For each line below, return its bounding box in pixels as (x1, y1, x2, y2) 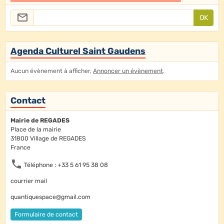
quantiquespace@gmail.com (10, 193, 90, 201)
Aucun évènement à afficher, (10, 67, 93, 75)
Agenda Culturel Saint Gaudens (10, 46, 145, 56)
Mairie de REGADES (10, 117, 69, 124)
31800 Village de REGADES (10, 135, 86, 142)
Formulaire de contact (14, 210, 78, 218)
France (10, 144, 30, 151)
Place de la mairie (10, 126, 61, 133)
